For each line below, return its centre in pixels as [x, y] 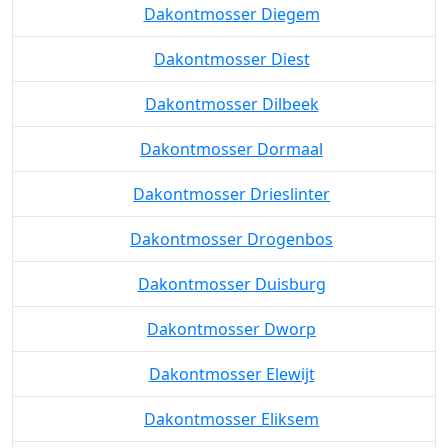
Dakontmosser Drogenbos [231, 312]
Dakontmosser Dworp [231, 402]
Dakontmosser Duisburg [231, 357]
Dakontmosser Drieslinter [231, 267]
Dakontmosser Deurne [231, 42]
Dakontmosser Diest [231, 132]
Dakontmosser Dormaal [231, 222]
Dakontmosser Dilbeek [231, 177]
